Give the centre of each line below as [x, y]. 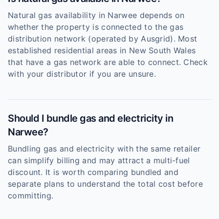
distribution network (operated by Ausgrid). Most [103, 39]
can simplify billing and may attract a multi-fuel [99, 160]
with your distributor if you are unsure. [82, 74]
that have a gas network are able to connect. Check [108, 62]
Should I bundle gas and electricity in [90, 118]
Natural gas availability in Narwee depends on [96, 15]
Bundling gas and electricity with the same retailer [104, 149]
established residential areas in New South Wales [102, 50]
